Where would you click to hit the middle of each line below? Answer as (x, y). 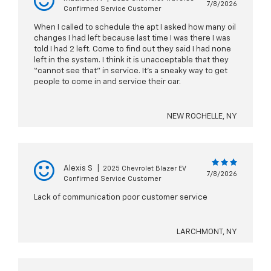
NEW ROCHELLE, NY (202, 117)
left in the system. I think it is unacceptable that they (131, 60)
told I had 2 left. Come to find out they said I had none (132, 50)
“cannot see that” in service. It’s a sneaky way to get (131, 71)
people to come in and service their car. (107, 82)
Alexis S (78, 169)
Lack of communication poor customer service (121, 198)
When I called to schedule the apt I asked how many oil (135, 28)
